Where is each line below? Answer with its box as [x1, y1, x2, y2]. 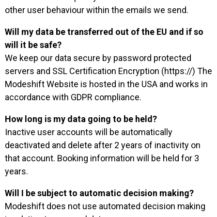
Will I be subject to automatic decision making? [5, 188, 194, 198]
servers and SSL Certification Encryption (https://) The [5, 66, 212, 76]
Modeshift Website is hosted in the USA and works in [5, 79, 208, 89]
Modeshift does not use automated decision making [5, 201, 205, 211]
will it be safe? [5, 40, 62, 50]
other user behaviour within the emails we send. [5, 5, 188, 15]
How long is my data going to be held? [5, 114, 157, 124]
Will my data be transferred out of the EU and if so [5, 27, 203, 37]
